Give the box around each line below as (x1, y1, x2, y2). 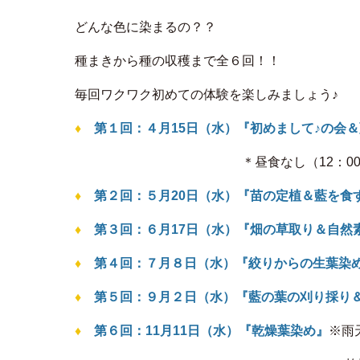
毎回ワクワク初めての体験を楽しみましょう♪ (75, 88, 338, 101)
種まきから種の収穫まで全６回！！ (75, 54, 280, 67)
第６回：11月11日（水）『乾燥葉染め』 (94, 324, 329, 337)
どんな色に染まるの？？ (75, 20, 216, 34)
